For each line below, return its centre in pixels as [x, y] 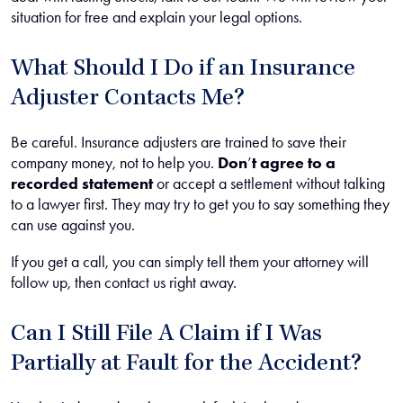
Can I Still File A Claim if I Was [166, 335]
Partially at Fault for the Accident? [186, 364]
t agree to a [294, 163]
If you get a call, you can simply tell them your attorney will [190, 262]
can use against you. [75, 225]
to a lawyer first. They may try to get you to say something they [200, 204]
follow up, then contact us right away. [124, 282]
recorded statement [82, 184]
